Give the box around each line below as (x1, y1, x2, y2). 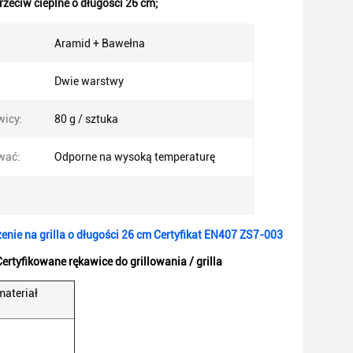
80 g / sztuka (54, 113, 118, 125)
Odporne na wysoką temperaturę (54, 150, 215, 163)
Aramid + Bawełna (54, 37, 145, 50)
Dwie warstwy (54, 75, 124, 87)
